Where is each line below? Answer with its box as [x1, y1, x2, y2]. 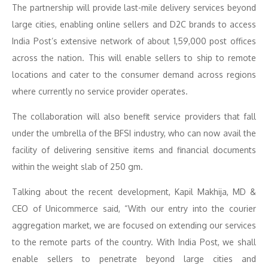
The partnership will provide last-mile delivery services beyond [12, 2, 256, 13]
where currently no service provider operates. [12, 86, 188, 96]
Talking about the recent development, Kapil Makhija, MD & [12, 187, 256, 197]
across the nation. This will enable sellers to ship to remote [12, 53, 256, 63]
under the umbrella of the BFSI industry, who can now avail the [12, 128, 256, 138]
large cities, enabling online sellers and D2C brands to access [12, 19, 256, 29]
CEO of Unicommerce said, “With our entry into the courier [12, 203, 256, 214]
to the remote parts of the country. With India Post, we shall [12, 237, 256, 247]
